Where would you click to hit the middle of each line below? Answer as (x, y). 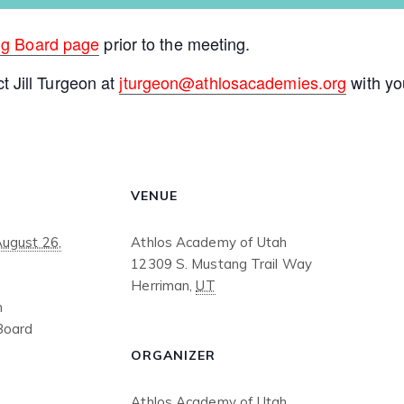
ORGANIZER (174, 356)
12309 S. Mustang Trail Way (221, 264)
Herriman (161, 286)
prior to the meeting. (175, 44)
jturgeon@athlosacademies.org (233, 83)
